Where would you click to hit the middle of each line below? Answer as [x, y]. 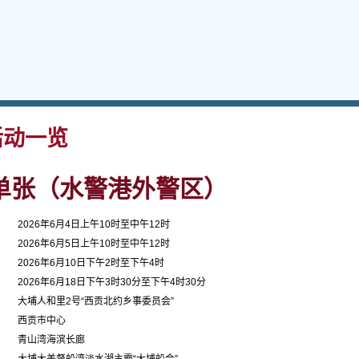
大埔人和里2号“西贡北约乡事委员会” [95, 301]
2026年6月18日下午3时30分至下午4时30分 [111, 282]
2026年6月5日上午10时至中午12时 [93, 244]
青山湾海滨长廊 [51, 340]
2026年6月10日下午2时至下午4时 [91, 263]
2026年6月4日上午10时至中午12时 [93, 224]
